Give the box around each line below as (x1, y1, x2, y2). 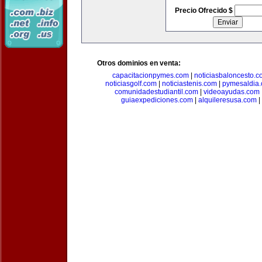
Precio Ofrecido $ (174, 6, 235, 15)
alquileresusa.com (198, 96, 257, 104)
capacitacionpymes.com (112, 71, 189, 80)
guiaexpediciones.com (120, 96, 193, 104)
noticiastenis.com (161, 80, 217, 88)
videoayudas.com (203, 88, 260, 96)
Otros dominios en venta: (97, 59, 181, 67)
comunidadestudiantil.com (114, 88, 198, 96)
